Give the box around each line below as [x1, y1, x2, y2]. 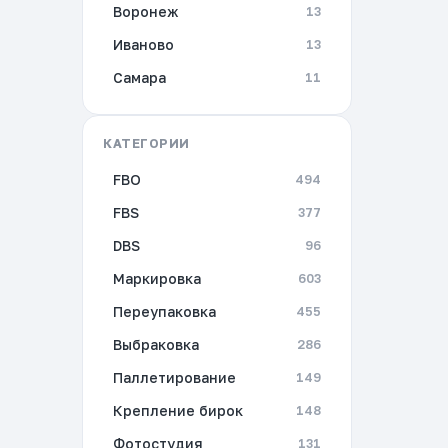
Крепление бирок [113, 402, 243, 419]
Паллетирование [113, 369, 236, 386]
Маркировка [113, 270, 201, 287]
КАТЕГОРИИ [103, 136, 190, 151]
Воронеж [113, 3, 178, 20]
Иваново [113, 36, 174, 53]
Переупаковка [113, 303, 216, 320]
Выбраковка [113, 336, 199, 353]
